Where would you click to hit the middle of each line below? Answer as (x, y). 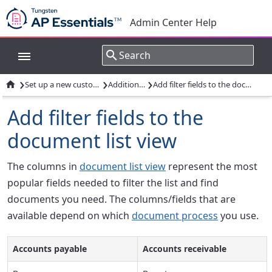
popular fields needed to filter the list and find (113, 183)
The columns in (43, 166)
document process (175, 216)
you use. (238, 216)
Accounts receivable (185, 249)
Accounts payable (50, 249)
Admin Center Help (173, 22)
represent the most (212, 166)
